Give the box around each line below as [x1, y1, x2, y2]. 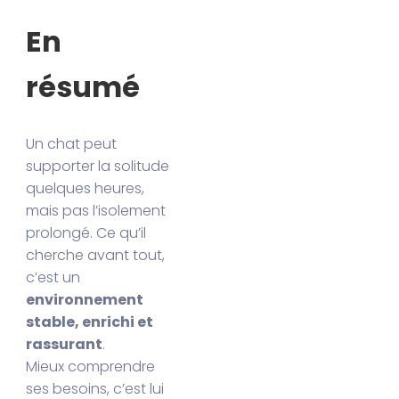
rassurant [26, 334, 103, 355]
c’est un [26, 267, 81, 289]
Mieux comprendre [26, 356, 156, 378]
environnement [26, 289, 144, 311]
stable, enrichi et [26, 312, 154, 333]
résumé [26, 66, 141, 107]
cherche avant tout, [26, 245, 166, 266]
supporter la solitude [26, 156, 170, 177]
